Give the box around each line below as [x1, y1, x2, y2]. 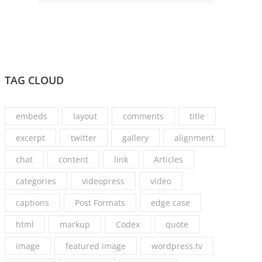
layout [73, 111, 98, 122]
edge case [151, 197, 191, 209]
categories [16, 175, 57, 187]
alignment [174, 132, 215, 144]
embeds [16, 111, 48, 122]
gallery [122, 132, 149, 144]
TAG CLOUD [5, 73, 64, 88]
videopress [82, 175, 125, 187]
